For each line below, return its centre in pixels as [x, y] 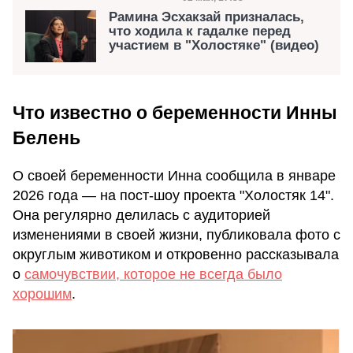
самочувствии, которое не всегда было [153, 275]
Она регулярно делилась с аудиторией [141, 216]
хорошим [42, 294]
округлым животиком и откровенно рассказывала [176, 255]
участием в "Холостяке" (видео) [214, 45]
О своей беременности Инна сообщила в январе [174, 176]
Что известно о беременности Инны [175, 113]
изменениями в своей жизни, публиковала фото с [176, 235]
